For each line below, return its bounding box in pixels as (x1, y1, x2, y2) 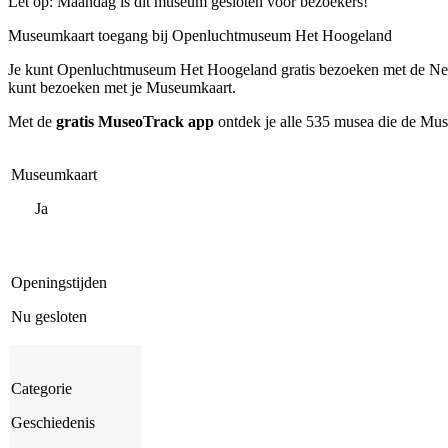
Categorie (11, 379, 72, 397)
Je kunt (8, 60, 57, 78)
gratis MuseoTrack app (56, 112, 214, 130)
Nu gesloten (11, 307, 87, 325)
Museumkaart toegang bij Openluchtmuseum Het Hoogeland (8, 26, 392, 44)
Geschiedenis (11, 413, 95, 431)
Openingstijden (11, 273, 107, 291)
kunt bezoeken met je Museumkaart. (8, 78, 236, 96)
